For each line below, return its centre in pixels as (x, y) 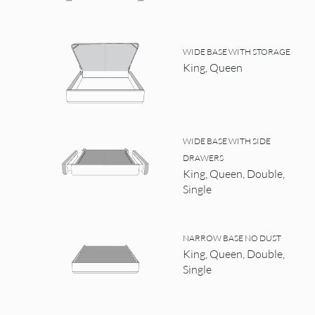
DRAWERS (204, 157)
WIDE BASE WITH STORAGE (237, 51)
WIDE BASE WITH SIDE (227, 141)
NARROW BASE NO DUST (232, 238)
